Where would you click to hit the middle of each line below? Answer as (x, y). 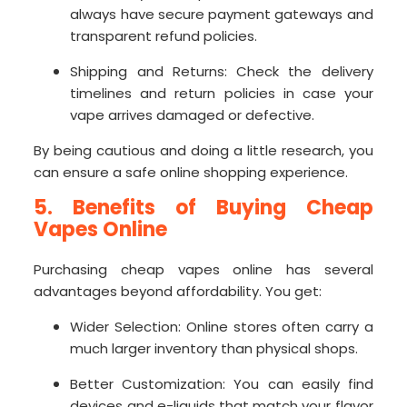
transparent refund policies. (164, 36)
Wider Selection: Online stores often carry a (222, 327)
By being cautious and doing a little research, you (203, 151)
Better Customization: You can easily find (222, 384)
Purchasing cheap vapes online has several (203, 270)
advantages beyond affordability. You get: (178, 292)
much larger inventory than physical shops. (214, 349)
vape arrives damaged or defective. (193, 115)
